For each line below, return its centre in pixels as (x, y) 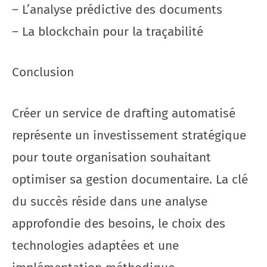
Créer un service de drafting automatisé (124, 113)
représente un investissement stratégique (129, 135)
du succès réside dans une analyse (110, 201)
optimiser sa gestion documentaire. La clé (130, 179)
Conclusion (43, 72)
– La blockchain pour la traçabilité (108, 31)
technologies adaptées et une (95, 245)
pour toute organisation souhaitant (111, 157)
